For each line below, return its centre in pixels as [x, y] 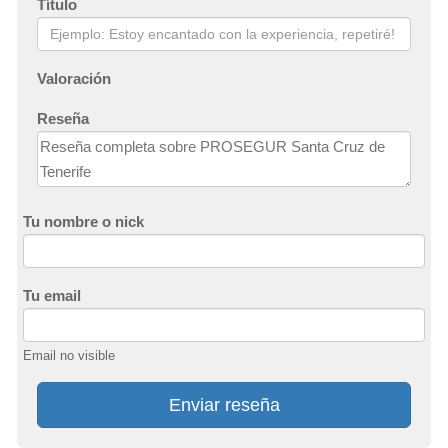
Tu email [52, 295]
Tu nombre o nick [83, 221]
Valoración [74, 78]
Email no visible [69, 355]
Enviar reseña [224, 404]
